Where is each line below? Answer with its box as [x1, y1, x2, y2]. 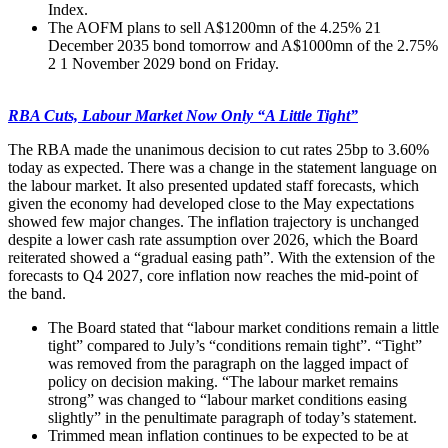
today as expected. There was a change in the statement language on [8, 158, 437, 176]
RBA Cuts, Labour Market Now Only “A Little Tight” [8, 106, 358, 124]
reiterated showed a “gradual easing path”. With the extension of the [8, 248, 435, 266]
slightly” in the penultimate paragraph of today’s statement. [48, 408, 417, 426]
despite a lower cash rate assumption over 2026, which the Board [8, 230, 418, 248]
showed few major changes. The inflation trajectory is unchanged [8, 212, 419, 230]
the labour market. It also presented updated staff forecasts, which [8, 176, 419, 194]
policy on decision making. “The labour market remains [48, 372, 398, 390]
